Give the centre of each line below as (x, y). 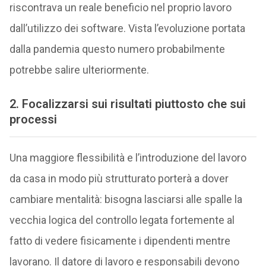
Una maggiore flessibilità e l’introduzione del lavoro (128, 157)
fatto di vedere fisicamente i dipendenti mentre (120, 240)
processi (33, 120)
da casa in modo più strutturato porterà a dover (119, 178)
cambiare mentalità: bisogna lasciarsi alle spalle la (126, 199)
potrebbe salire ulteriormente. (79, 69)
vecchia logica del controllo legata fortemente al (122, 220)
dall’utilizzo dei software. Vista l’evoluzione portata (127, 28)
